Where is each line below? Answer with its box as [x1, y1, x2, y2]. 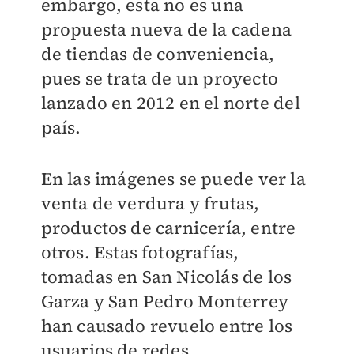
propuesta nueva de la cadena [40, 17, 292, 41]
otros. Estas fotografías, [40, 240, 239, 264]
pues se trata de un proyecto [40, 66, 279, 90]
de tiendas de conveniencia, [40, 42, 274, 66]
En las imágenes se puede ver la [40, 167, 306, 190]
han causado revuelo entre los [40, 314, 293, 337]
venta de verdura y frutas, [40, 191, 260, 215]
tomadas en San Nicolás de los [40, 265, 292, 288]
